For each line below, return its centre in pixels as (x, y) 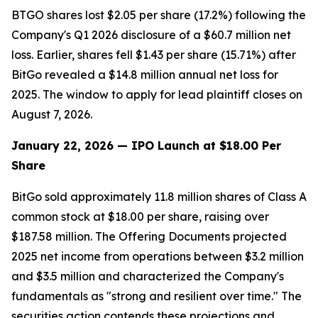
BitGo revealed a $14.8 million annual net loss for (145, 75)
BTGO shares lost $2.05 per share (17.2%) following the (159, 15)
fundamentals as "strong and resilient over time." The (157, 296)
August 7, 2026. (52, 114)
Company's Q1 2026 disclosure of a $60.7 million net (151, 35)
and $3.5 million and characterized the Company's (148, 276)
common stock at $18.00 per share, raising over (140, 216)
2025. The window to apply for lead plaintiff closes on (157, 94)
